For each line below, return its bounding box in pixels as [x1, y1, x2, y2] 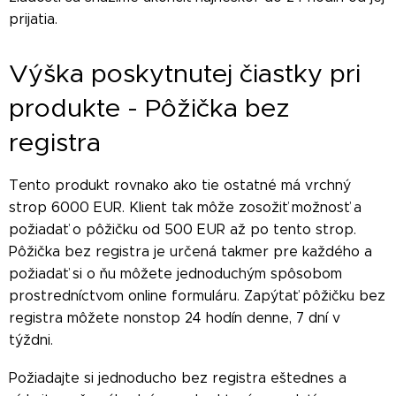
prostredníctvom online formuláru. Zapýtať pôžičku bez [9, 286, 385, 304]
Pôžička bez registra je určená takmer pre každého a [9, 242, 372, 260]
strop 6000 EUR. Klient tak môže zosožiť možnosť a [9, 198, 362, 216]
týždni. [9, 331, 53, 348]
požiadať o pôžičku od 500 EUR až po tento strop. [9, 220, 356, 238]
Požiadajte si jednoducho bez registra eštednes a [9, 369, 346, 386]
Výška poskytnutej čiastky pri [9, 57, 361, 89]
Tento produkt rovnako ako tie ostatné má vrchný [9, 176, 351, 194]
